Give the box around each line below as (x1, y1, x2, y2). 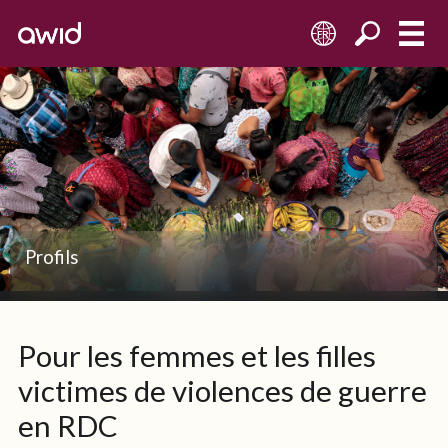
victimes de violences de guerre (17, 373, 427, 409)
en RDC (17, 408, 118, 444)
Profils (25, 246, 79, 269)
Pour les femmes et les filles (17, 338, 376, 374)
